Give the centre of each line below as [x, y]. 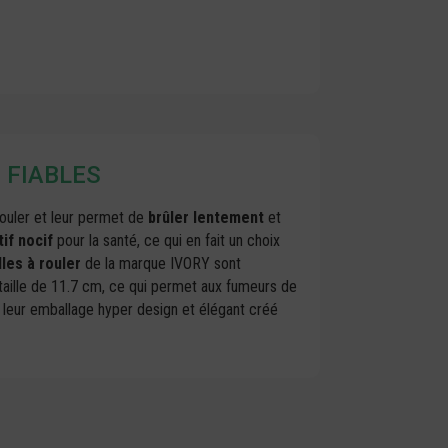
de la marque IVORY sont [161, 264]
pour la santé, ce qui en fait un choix [167, 241]
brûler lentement [206, 218]
